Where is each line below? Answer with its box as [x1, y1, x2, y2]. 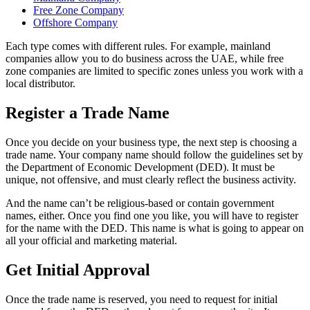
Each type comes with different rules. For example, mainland [6, 40, 271, 53]
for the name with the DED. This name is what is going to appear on [6, 221, 304, 234]
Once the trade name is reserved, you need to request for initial [6, 293, 277, 305]
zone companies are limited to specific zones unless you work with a [6, 65, 303, 77]
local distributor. [6, 77, 75, 90]
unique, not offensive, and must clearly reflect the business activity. [6, 173, 296, 185]
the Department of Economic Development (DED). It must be [6, 161, 275, 173]
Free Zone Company [33, 4, 124, 17]
